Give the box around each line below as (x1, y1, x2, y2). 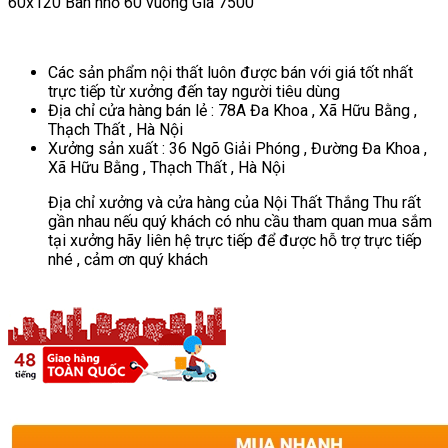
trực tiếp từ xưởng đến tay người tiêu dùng (48, 81, 340, 101)
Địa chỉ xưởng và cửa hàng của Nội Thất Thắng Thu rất (48, 192, 421, 212)
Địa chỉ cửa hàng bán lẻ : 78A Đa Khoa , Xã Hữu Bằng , (48, 100, 417, 120)
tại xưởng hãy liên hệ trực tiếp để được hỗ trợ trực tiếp (48, 230, 422, 250)
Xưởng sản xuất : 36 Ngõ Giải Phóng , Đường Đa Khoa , (48, 138, 427, 158)
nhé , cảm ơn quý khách (48, 249, 208, 269)
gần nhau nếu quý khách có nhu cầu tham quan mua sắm (48, 211, 432, 231)
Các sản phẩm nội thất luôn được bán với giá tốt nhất (48, 62, 413, 82)
